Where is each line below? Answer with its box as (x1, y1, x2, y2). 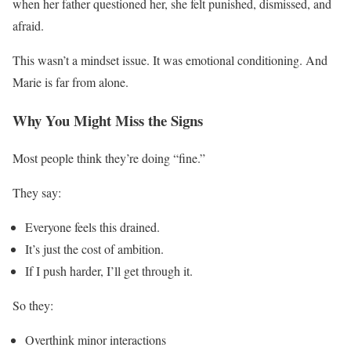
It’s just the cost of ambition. (25, 241, 164, 258)
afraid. (13, 16, 44, 34)
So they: (13, 297, 53, 314)
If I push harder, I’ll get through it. (25, 262, 193, 280)
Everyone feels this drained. (25, 219, 160, 236)
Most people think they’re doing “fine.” (13, 150, 205, 167)
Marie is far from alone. (13, 73, 128, 90)
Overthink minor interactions (25, 331, 166, 349)
